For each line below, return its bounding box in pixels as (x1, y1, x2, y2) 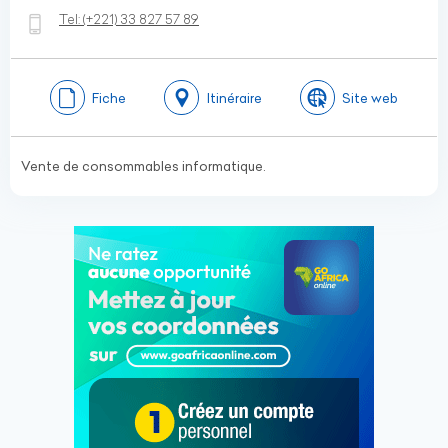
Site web (342, 89, 399, 106)
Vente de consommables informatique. (21, 158, 266, 174)
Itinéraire (206, 89, 262, 106)
